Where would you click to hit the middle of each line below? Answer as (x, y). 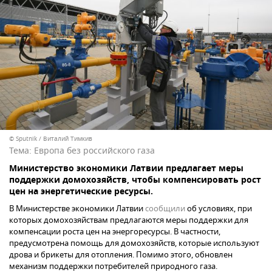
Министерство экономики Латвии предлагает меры (126, 169)
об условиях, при (219, 208)
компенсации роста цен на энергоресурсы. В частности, (115, 231)
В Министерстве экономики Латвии (77, 208)
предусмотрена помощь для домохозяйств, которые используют (134, 243)
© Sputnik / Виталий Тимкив (51, 138)
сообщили (165, 208)
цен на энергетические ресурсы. (81, 192)
